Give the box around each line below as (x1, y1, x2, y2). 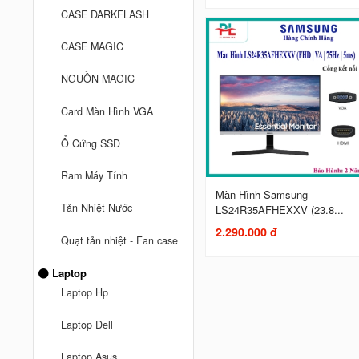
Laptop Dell (61, 317, 114, 333)
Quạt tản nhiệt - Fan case (61, 232, 179, 248)
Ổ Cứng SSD (61, 135, 121, 151)
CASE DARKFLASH (61, 6, 150, 22)
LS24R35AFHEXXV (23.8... (215, 201, 344, 217)
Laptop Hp (61, 284, 109, 300)
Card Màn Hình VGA (61, 103, 154, 119)
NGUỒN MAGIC (61, 71, 135, 87)
